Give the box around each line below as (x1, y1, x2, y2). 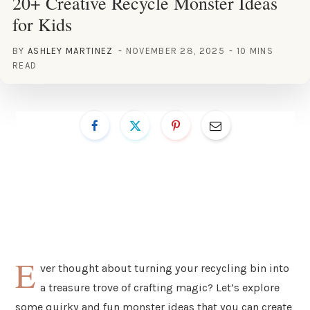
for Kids (12, 12, 72, 36)
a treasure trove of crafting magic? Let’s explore (40, 280, 280, 294)
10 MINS (236, 45, 273, 56)
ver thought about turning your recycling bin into (40, 261, 290, 275)
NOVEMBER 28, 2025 (125, 45, 225, 56)
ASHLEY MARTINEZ (27, 45, 113, 56)
